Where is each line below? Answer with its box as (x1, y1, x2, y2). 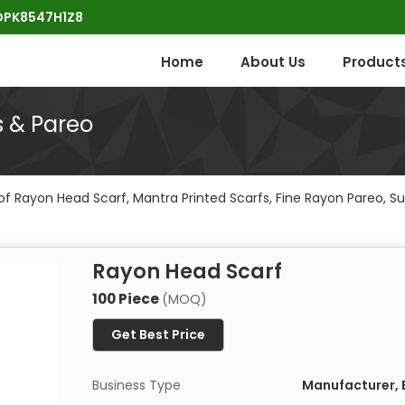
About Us (240, 52, 306, 72)
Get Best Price (111, 325, 205, 344)
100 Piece (92, 289, 162, 309)
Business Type (92, 376, 181, 395)
